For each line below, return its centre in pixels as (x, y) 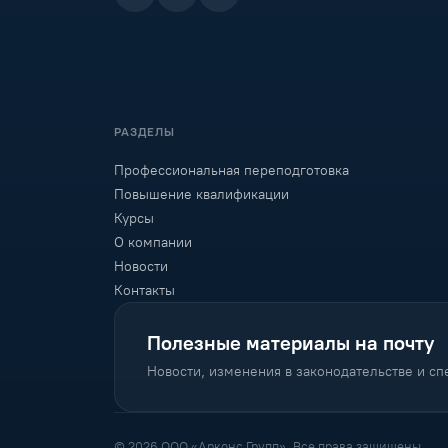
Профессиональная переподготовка (231, 170)
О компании (153, 242)
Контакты (144, 290)
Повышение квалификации (201, 194)
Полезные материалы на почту (290, 343)
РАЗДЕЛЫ (144, 132)
